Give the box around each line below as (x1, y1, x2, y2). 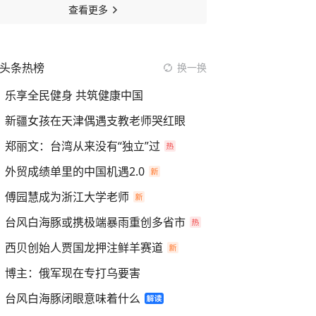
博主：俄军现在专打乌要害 (5, 265, 140, 281)
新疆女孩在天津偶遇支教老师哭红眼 (5, 113, 186, 128)
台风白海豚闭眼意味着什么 (5, 291, 140, 306)
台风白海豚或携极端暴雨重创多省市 (5, 214, 186, 230)
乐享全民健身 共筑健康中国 (5, 87, 143, 103)
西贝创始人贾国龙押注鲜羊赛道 (5, 240, 163, 255)
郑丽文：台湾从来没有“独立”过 (5, 138, 160, 154)
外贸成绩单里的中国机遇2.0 (5, 164, 145, 179)
